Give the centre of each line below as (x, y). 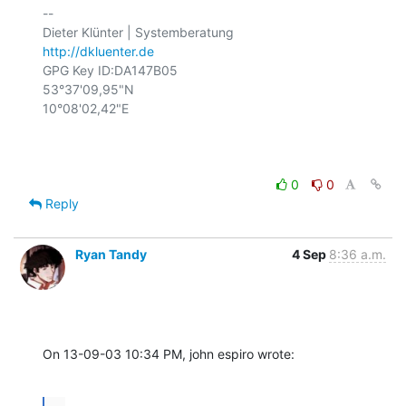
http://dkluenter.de (98, 51)
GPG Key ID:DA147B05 (110, 70)
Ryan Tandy (111, 254)
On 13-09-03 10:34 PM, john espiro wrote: (169, 353)
